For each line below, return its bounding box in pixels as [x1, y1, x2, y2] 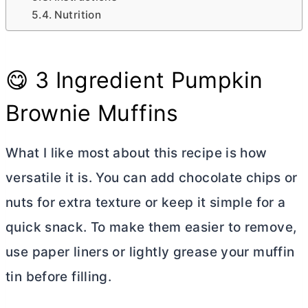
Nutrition [54, 8, 102, 22]
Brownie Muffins [5, 100, 179, 127]
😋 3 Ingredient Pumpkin [5, 67, 263, 94]
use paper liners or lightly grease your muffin [5, 244, 295, 261]
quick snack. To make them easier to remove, [5, 219, 297, 236]
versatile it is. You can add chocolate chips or [5, 170, 298, 186]
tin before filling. [5, 269, 112, 285]
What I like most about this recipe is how [5, 145, 267, 162]
